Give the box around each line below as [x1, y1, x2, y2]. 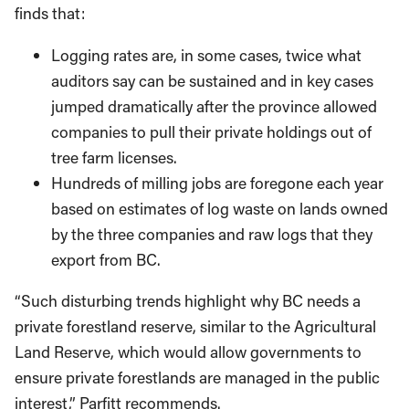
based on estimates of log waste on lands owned [51, 197, 388, 219]
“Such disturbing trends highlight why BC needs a [15, 290, 361, 312]
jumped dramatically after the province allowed [51, 95, 377, 117]
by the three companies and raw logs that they [51, 223, 372, 245]
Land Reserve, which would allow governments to [15, 341, 362, 363]
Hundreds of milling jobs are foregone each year [51, 172, 383, 194]
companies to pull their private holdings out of [51, 121, 372, 142]
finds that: [15, 3, 85, 24]
